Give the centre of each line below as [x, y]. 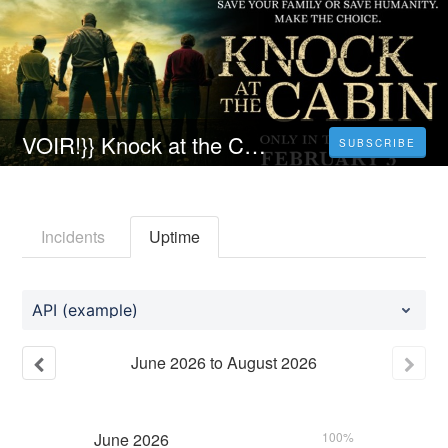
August [252, 363]
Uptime [175, 237]
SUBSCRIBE [377, 143]
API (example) [85, 310]
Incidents [73, 237]
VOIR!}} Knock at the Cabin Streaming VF [255, 145]
